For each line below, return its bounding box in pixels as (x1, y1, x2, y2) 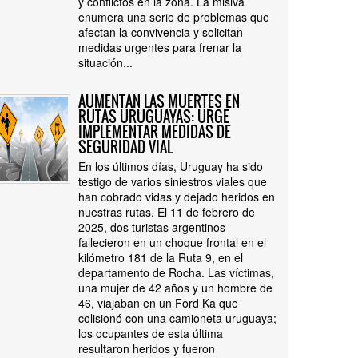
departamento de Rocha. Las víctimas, (78, 265, 274, 280)
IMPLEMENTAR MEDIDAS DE (78, 121, 231, 142)
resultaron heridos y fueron (78, 340, 215, 356)
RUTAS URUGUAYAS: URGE (78, 106, 229, 127)
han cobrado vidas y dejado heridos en (78, 189, 275, 205)
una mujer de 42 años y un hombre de (78, 280, 272, 296)
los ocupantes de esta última (78, 325, 223, 341)
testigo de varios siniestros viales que (78, 173, 267, 189)
